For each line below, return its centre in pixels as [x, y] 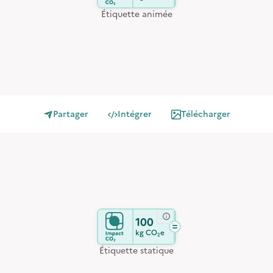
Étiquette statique [136, 251]
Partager [70, 114]
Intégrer [134, 114]
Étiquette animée [136, 14]
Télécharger [205, 114]
